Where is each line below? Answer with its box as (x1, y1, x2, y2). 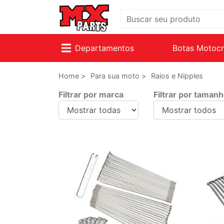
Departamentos (74, 43, 134, 53)
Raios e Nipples (151, 71, 203, 80)
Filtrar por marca (58, 89, 123, 99)
